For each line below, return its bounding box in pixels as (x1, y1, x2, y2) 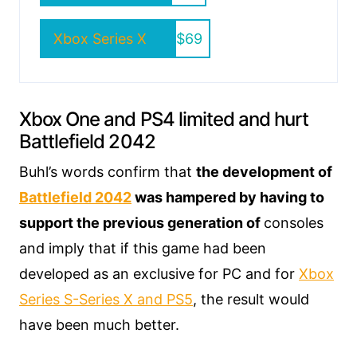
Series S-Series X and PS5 (19, 290, 193, 308)
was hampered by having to (131, 188, 324, 206)
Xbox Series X (53, 29, 147, 47)
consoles (264, 214, 324, 231)
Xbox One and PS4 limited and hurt (19, 107, 309, 131)
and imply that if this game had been (19, 239, 266, 257)
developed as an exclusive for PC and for (19, 265, 299, 282)
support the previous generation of (19, 214, 264, 231)
